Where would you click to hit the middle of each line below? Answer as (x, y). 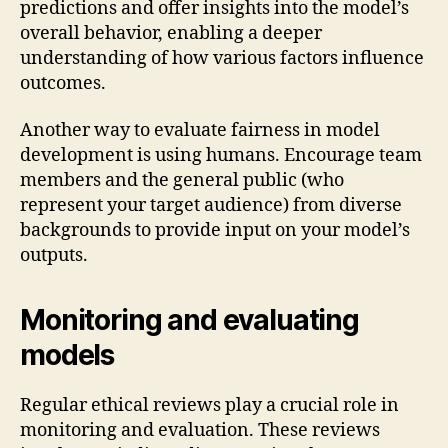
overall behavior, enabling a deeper (171, 33)
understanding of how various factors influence (222, 58)
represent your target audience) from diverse (211, 206)
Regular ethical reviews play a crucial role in (209, 406)
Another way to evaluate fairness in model (200, 131)
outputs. (54, 256)
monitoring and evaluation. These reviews (200, 431)
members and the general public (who (182, 181)
